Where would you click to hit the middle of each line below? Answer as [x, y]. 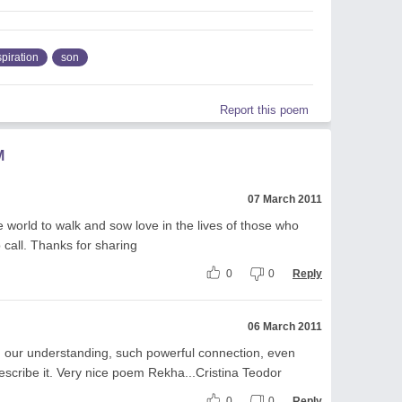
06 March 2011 [285, 326]
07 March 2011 [285, 199]
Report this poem [264, 109]
